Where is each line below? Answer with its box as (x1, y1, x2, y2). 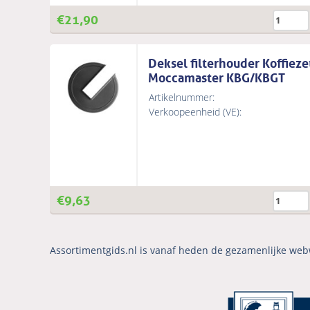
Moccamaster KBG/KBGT (148, 66, 285, 86)
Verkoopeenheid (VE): (149, 105, 241, 119)
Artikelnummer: (149, 91, 215, 104)
